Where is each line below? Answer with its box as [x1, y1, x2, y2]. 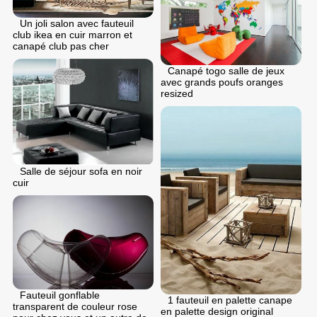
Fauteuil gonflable [20, 289, 100, 301]
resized [161, 88, 193, 100]
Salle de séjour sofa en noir [20, 166, 142, 178]
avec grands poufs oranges [161, 76, 283, 88]
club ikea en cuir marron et [13, 28, 132, 40]
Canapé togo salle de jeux [168, 65, 284, 77]
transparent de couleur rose [13, 300, 137, 312]
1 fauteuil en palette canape [168, 294, 292, 306]
